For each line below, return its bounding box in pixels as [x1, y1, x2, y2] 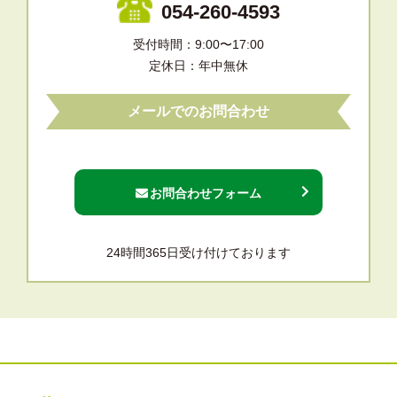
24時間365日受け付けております [106, 245, 291, 260]
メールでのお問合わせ [128, 103, 269, 119]
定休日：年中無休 [149, 58, 248, 73]
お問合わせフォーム [149, 185, 261, 200]
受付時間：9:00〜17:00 [133, 36, 264, 51]
